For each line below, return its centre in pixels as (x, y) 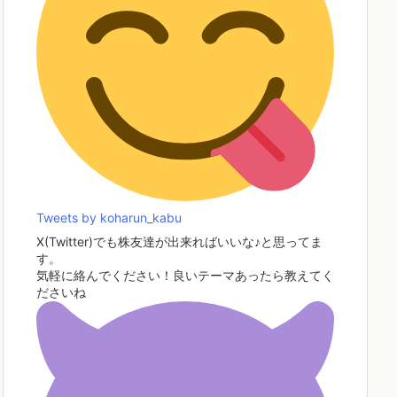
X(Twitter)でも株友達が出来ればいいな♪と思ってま (179, 241)
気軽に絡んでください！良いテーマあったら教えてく (185, 275)
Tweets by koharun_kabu (109, 218)
